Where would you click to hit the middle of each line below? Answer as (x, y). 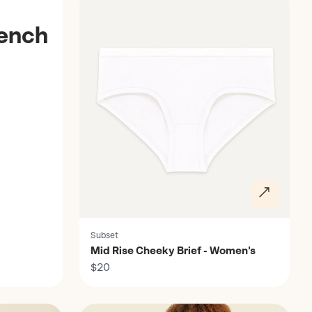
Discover (79, 303)
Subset (104, 236)
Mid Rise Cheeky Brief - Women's (173, 251)
